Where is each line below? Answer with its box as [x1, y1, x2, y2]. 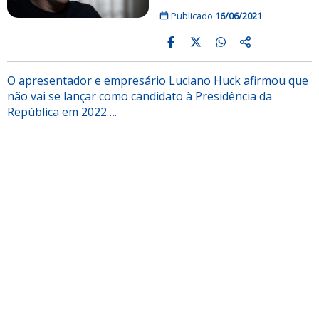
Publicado [168, 9, 215, 22]
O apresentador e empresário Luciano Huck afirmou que [7, 72, 308, 88]
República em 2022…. [7, 103, 117, 120]
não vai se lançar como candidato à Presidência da [7, 88, 272, 104]
